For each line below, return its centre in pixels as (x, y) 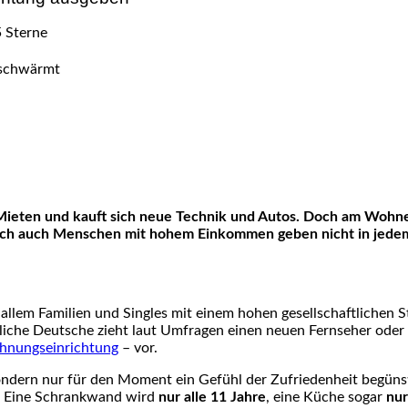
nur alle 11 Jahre (212, 398)
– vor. (138, 348)
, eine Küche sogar (326, 398)
